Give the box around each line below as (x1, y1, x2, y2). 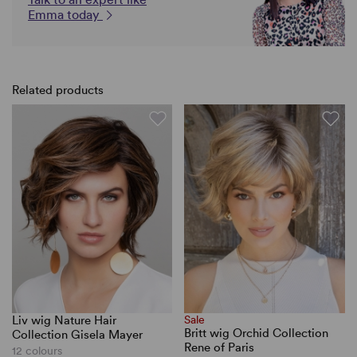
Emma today (28, 6, 103, 22)
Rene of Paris (184, 340, 255, 355)
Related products (12, 82, 104, 97)
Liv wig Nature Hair (12, 313, 116, 328)
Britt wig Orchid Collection (184, 326, 329, 341)
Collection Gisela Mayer (12, 328, 143, 343)
